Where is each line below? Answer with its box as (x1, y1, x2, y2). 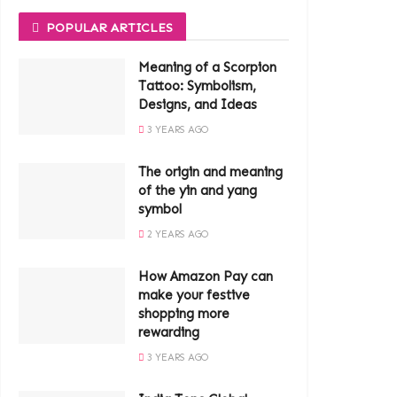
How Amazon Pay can (138, 269, 273, 284)
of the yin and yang (138, 183, 257, 198)
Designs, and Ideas (138, 97, 257, 113)
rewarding (138, 324, 199, 340)
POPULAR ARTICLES (46, 20, 173, 35)
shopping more (138, 306, 230, 322)
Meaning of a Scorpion (138, 59, 276, 75)
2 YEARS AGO (144, 229, 208, 240)
